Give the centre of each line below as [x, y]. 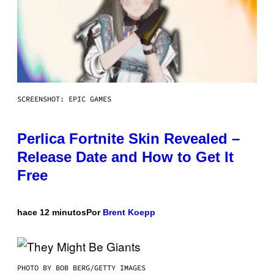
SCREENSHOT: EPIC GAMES [64, 98]
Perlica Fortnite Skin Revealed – [128, 138]
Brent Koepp [129, 212]
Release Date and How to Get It [125, 157]
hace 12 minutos [52, 212]
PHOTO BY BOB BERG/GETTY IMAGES [81, 267]
